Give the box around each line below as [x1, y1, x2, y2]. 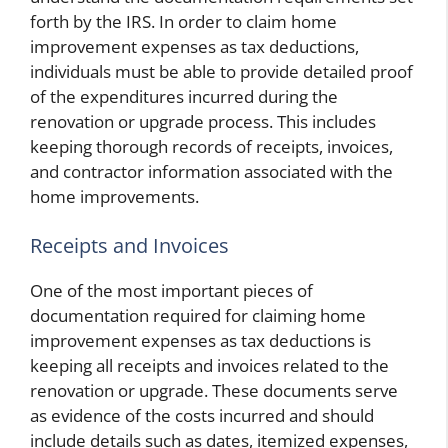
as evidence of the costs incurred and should [30, 404, 374, 428]
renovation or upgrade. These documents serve [30, 379, 398, 403]
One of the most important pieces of [30, 279, 313, 303]
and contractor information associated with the [30, 159, 393, 183]
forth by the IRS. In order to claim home [30, 9, 337, 33]
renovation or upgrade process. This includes [30, 109, 376, 133]
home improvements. [30, 184, 199, 208]
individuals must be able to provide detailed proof [30, 59, 413, 83]
